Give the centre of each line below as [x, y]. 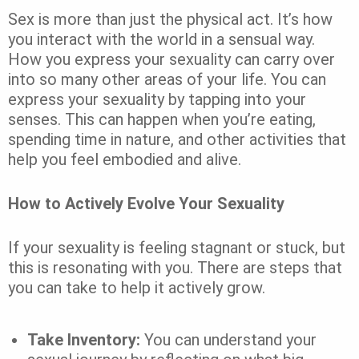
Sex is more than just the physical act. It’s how [170, 19]
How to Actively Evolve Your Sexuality [146, 203]
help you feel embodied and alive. [129, 159]
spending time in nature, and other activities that [177, 139]
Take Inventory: [86, 339]
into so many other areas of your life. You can [167, 79]
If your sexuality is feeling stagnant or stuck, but [177, 247]
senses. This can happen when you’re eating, [162, 119]
